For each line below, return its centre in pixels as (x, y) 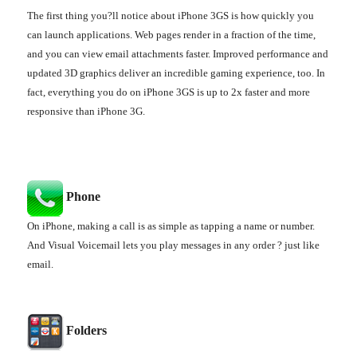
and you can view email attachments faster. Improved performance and (178, 54)
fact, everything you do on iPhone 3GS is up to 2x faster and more (169, 92)
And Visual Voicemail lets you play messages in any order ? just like (173, 245)
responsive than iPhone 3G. (86, 112)
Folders (86, 331)
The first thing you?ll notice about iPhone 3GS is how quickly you (171, 16)
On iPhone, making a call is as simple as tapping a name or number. (171, 226)
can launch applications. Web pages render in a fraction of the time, (171, 35)
